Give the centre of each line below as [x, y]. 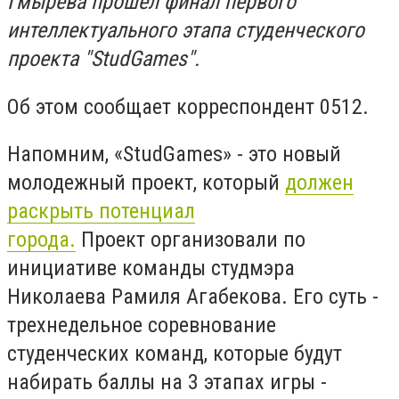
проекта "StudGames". [106, 59]
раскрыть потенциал [101, 212]
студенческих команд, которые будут [175, 354]
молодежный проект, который [146, 183]
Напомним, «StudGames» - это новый [174, 155]
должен [319, 183]
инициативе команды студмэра [151, 269]
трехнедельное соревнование [142, 326]
